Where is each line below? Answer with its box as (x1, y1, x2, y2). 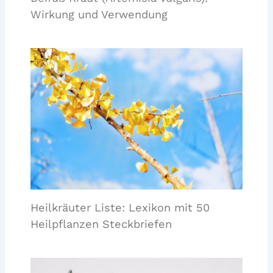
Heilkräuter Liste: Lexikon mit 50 (30, 201, 210, 214)
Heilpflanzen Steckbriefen (30, 218, 172, 231)
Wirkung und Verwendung (30, 8, 168, 21)
